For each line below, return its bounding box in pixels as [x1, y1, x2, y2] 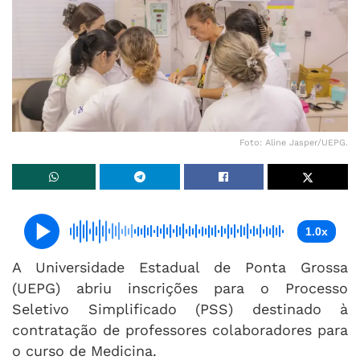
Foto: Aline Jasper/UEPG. [239, 137, 348, 148]
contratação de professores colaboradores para [12, 321, 348, 338]
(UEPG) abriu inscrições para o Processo [12, 279, 348, 297]
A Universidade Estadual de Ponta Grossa [12, 258, 348, 276]
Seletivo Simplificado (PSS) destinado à [12, 300, 348, 317]
